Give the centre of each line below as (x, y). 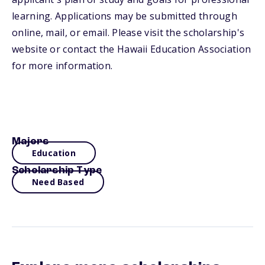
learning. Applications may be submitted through (125, 16)
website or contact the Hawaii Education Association (132, 49)
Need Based (58, 182)
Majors (30, 141)
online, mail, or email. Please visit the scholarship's (128, 33)
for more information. (62, 66)
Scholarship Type (57, 170)
